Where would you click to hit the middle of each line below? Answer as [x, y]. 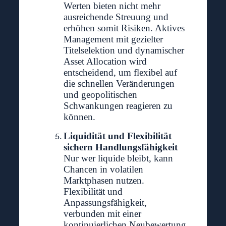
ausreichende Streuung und [116, 17]
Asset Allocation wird [105, 62]
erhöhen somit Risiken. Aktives [124, 28]
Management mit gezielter [113, 39]
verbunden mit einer [102, 214]
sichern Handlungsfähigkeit [120, 147]
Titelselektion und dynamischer [124, 50]
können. [79, 117]
